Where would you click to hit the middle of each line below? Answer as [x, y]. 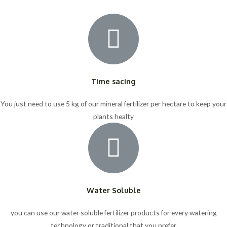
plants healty [113, 117]
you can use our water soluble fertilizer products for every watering [113, 213]
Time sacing [113, 81]
